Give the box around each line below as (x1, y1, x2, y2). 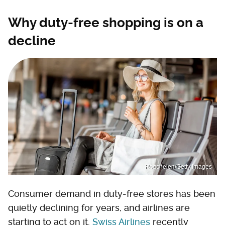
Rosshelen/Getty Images (145, 163, 212, 171)
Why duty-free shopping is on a (8, 15, 203, 30)
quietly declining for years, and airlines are (8, 202, 190, 213)
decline (8, 33, 56, 48)
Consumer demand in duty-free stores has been (8, 188, 215, 199)
